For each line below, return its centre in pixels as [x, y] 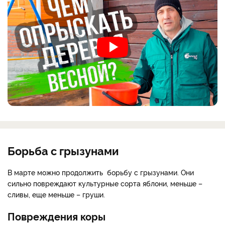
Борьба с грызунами [63, 150]
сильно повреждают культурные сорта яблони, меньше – [105, 183]
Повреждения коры [57, 216]
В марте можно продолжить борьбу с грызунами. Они [101, 172]
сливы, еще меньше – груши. [56, 194]
